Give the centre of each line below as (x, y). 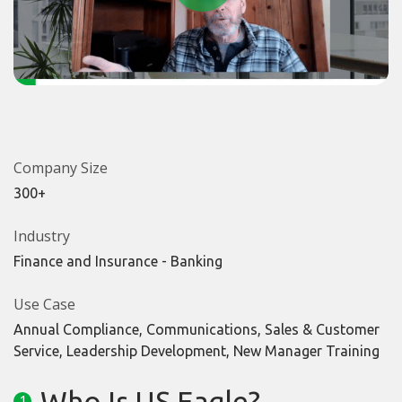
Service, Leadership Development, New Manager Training (197, 351)
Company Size (61, 168)
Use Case (44, 305)
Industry (42, 236)
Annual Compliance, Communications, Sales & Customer (197, 330)
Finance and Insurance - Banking (118, 262)
